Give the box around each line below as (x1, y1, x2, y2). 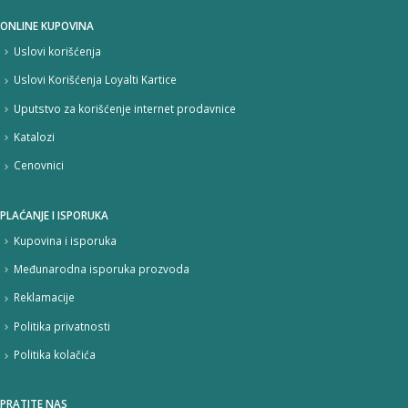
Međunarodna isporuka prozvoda (14, 261, 189, 276)
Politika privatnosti (14, 318, 110, 333)
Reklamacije (14, 290, 75, 305)
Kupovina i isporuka (14, 232, 117, 248)
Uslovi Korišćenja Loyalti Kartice (14, 72, 177, 87)
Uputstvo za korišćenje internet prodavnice (14, 100, 236, 116)
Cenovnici (14, 158, 64, 173)
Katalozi (14, 129, 55, 145)
